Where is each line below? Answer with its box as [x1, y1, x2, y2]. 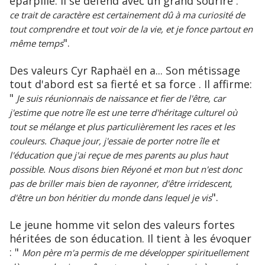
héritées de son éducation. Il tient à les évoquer [9, 231, 251, 246]
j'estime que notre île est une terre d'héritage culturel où [9, 106, 237, 119]
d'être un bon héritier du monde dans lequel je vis [9, 192, 212, 204]
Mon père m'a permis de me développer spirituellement [22, 247, 248, 259]
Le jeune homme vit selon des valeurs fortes [9, 218, 235, 232]
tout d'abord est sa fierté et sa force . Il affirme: [9, 77, 252, 92]
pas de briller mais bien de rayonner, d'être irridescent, [9, 177, 232, 190]
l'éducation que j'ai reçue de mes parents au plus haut [9, 149, 228, 161]
